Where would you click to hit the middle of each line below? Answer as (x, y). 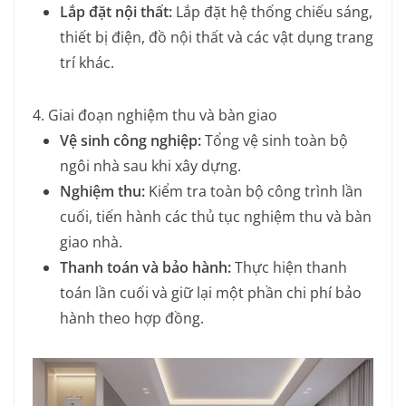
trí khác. (87, 63)
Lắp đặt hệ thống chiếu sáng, (272, 12)
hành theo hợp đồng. (132, 319)
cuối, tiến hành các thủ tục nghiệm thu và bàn (216, 217)
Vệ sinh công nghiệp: (130, 141)
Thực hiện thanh (289, 268)
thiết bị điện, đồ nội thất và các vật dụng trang (217, 38)
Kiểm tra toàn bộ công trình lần (254, 192)
